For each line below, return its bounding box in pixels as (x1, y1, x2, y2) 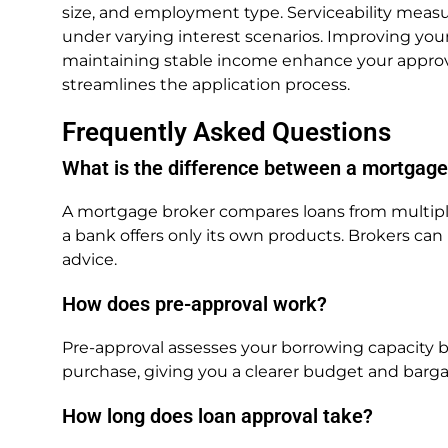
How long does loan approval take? (62, 404, 373, 428)
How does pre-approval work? (62, 292, 327, 316)
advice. (62, 250, 117, 269)
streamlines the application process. (62, 75, 350, 94)
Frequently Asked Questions (62, 117, 391, 147)
